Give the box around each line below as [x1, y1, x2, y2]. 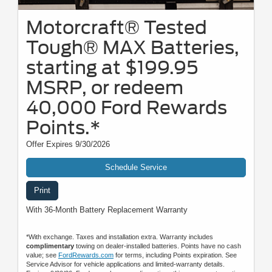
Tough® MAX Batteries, [26, 36, 239, 58]
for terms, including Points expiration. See [114, 251, 237, 259]
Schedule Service [105, 162, 167, 172]
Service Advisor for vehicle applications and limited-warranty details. [26, 260, 225, 268]
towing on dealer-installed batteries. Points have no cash [74, 242, 241, 250]
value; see [26, 251, 58, 259]
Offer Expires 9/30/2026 [26, 139, 110, 149]
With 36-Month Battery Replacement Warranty [26, 205, 188, 214]
